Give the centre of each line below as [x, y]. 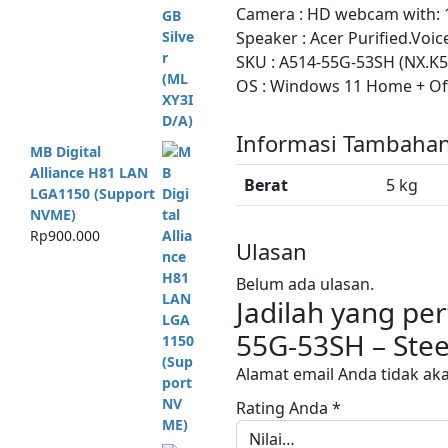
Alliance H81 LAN [88, 172]
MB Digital [65, 151]
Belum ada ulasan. [305, 284]
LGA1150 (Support [92, 193]
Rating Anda [284, 408]
